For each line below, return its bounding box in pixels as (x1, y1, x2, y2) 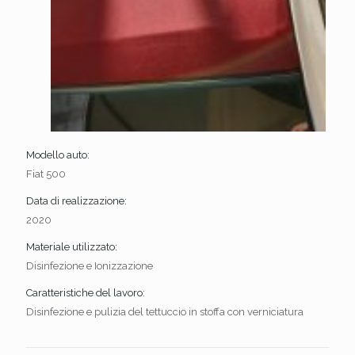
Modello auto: (26, 148, 90, 161)
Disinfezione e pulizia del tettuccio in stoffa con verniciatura (26, 305, 303, 318)
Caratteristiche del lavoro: (26, 286, 145, 299)
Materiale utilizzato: (26, 240, 117, 253)
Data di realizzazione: (26, 194, 127, 207)
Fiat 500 (26, 167, 66, 180)
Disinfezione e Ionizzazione (26, 259, 153, 272)
